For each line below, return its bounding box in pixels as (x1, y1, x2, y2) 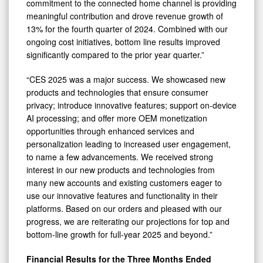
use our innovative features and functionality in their (26, 189, 218, 201)
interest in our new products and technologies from (26, 163, 215, 176)
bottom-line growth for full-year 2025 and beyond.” (26, 228, 213, 240)
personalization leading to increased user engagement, (26, 137, 231, 150)
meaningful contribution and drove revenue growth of (26, 9, 223, 22)
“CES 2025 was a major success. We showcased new (26, 73, 225, 85)
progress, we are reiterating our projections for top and (26, 215, 230, 227)
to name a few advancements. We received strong (26, 150, 213, 163)
